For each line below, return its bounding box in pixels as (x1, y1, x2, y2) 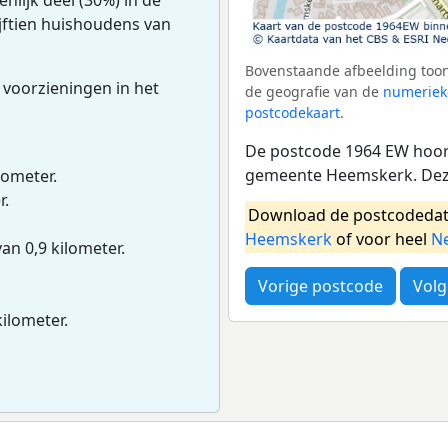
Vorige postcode (258, 275, 383, 298)
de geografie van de (245, 82, 383, 102)
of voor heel (332, 228, 431, 251)
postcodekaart (245, 103, 340, 123)
